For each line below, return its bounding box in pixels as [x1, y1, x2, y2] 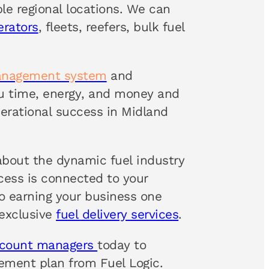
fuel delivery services [56, 207, 179, 222]
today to [97, 237, 147, 252]
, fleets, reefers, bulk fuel [38, 20, 185, 35]
